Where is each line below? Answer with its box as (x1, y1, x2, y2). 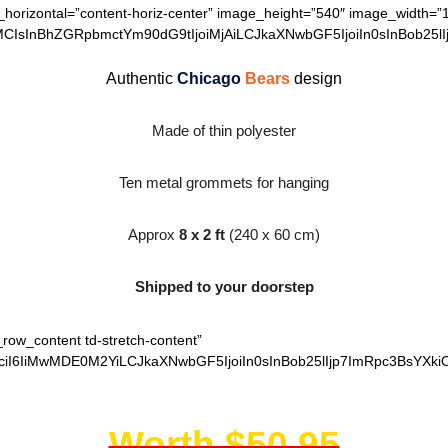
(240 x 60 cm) (225, 226, 320, 243)
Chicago (177, 70, 241, 87)
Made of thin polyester (152, 122, 296, 139)
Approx (128, 226, 179, 243)
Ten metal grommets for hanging (119, 174, 329, 191)
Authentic (106, 70, 173, 87)
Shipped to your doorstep (134, 278, 314, 295)
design (294, 70, 342, 87)
